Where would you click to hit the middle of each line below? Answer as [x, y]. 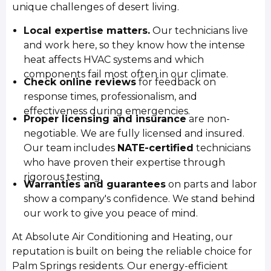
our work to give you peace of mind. [111, 214]
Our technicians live [199, 31]
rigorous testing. [63, 177]
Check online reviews [80, 82]
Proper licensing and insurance [105, 119]
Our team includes [71, 148]
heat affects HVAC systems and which [114, 60]
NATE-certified [156, 148]
